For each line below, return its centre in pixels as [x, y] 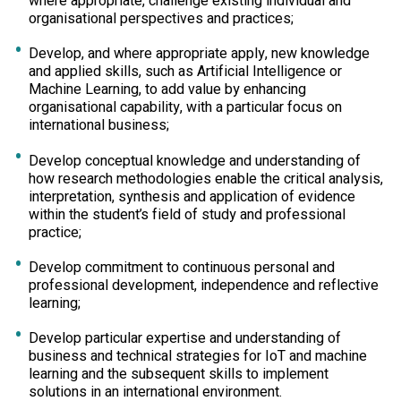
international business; [99, 126]
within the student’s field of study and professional [187, 214]
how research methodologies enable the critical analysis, [206, 179]
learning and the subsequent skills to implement [179, 375]
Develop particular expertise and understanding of [185, 339]
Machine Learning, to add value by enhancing [167, 90]
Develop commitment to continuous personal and [182, 267]
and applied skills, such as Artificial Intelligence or [185, 72]
